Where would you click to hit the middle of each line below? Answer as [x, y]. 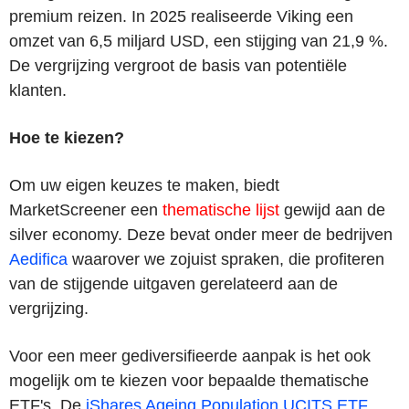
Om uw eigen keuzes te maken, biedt [144, 185]
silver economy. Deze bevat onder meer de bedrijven [201, 234]
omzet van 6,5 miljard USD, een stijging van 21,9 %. [199, 41]
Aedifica [38, 259]
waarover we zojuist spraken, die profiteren [226, 259]
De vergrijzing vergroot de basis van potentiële [178, 65]
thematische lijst [221, 210]
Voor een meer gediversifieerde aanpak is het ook [190, 356]
